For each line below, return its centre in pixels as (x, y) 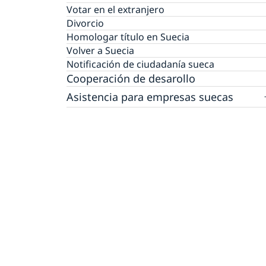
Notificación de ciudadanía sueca (140, 64)
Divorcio (85, 23)
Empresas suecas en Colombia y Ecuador (158, 114)
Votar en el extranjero (115, 10)
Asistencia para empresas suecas (150, 96)
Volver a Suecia (100, 51)
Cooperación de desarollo (131, 79)
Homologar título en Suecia (128, 37)
